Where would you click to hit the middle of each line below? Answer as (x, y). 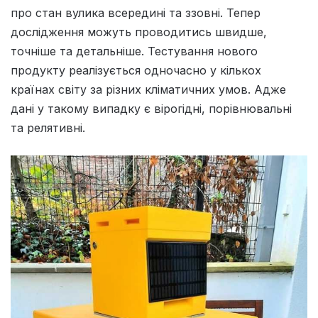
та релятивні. (48, 127)
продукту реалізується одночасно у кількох (136, 70)
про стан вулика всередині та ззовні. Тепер (136, 12)
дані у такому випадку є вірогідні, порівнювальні (151, 108)
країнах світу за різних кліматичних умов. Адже (148, 89)
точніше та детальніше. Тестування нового (134, 51)
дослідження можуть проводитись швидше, (139, 32)
